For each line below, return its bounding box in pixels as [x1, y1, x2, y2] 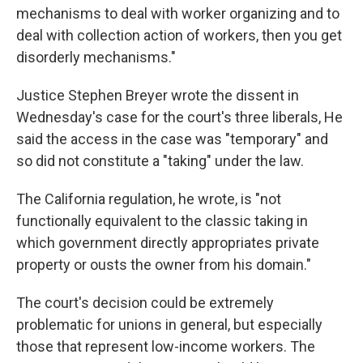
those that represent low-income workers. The [16, 338, 315, 356]
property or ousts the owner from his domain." [16, 256, 311, 274]
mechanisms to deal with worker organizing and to [16, 5, 340, 23]
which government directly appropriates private [16, 234, 319, 252]
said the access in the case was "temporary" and [16, 130, 328, 148]
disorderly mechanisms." [16, 49, 176, 66]
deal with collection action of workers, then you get [16, 27, 342, 45]
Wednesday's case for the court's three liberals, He [16, 109, 343, 126]
